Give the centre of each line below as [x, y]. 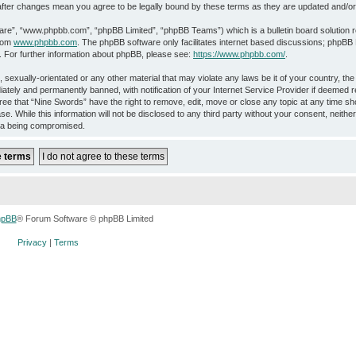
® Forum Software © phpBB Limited [85, 218]
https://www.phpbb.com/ [239, 54]
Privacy [32, 243]
